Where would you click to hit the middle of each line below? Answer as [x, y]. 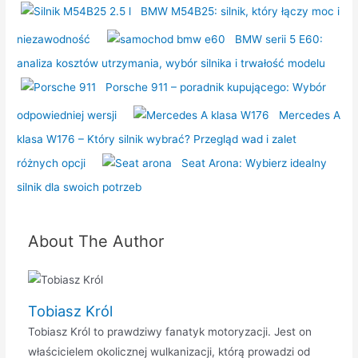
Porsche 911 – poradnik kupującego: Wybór [216, 87]
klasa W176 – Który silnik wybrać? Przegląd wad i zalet [157, 139]
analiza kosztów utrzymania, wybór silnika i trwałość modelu [171, 64]
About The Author [95, 242]
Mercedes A [310, 115]
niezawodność [54, 39]
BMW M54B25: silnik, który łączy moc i [241, 11]
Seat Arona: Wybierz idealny [255, 163]
